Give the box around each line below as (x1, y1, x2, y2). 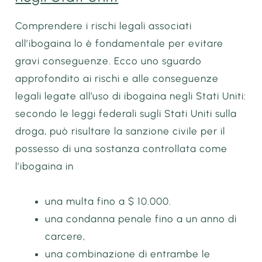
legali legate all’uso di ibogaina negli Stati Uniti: (15, 90, 247, 102)
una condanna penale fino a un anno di (45, 212, 237, 225)
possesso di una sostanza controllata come (15, 143, 228, 155)
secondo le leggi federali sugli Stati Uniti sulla (15, 108, 237, 120)
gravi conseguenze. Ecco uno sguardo (15, 55, 202, 67)
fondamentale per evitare (92, 37, 224, 50)
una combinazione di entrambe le (45, 247, 211, 260)
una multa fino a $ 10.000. (45, 195, 172, 207)
